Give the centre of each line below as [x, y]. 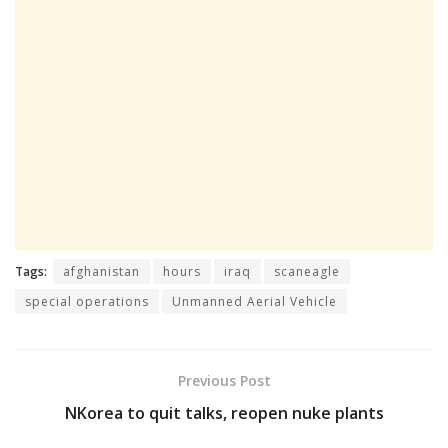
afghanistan [101, 271]
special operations [87, 301]
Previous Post [224, 380]
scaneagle [307, 271]
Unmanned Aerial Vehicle [254, 301]
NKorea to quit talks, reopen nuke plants [224, 412]
